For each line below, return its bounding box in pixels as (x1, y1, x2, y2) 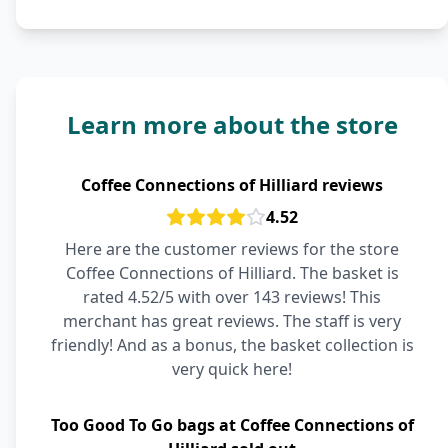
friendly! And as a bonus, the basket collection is (50, 334, 414, 356)
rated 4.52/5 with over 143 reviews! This (83, 286, 381, 308)
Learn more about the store (66, 108, 398, 141)
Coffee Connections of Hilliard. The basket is (65, 262, 399, 284)
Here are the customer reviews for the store (65, 238, 399, 260)
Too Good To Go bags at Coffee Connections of (50, 414, 414, 436)
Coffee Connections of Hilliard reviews (81, 174, 383, 196)
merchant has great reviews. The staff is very (63, 310, 401, 332)
